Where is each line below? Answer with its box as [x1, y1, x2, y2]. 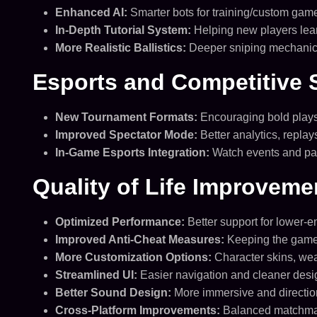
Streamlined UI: [54, 269, 137, 281]
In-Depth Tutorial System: [54, 24, 191, 36]
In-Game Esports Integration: [54, 146, 209, 158]
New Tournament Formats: [54, 111, 197, 123]
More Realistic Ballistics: [54, 42, 186, 54]
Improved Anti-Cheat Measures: [54, 234, 224, 246]
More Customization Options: [54, 251, 212, 263]
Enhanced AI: [54, 6, 127, 18]
